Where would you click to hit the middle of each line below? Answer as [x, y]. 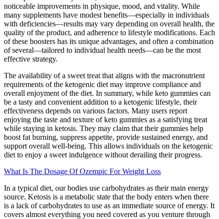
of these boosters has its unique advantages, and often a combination [109, 41]
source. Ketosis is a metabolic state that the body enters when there [106, 197]
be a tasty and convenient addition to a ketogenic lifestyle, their [100, 102]
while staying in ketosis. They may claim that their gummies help [104, 128]
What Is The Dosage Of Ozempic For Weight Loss [82, 171]
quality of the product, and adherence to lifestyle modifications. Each [109, 32]
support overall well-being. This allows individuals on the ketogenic [108, 146]
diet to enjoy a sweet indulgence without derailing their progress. [103, 154]
